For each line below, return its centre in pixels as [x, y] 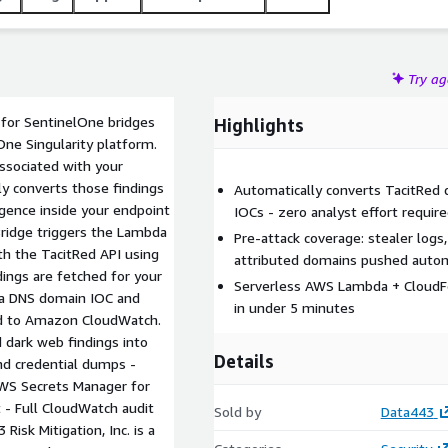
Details [244, 361]
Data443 [407, 411]
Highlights [259, 125]
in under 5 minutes [294, 307]
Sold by [237, 411]
